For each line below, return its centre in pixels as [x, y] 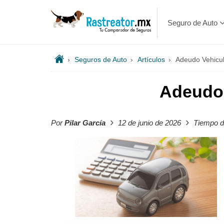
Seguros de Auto [101, 59]
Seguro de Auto [193, 23]
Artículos [151, 59]
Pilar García [85, 123]
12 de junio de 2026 [149, 123]
